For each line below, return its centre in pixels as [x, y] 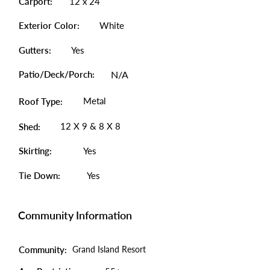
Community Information [75, 215]
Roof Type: [41, 101]
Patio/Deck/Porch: [57, 74]
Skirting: [35, 151]
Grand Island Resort [109, 249]
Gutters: [35, 50]
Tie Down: [39, 175]
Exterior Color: [49, 25]
